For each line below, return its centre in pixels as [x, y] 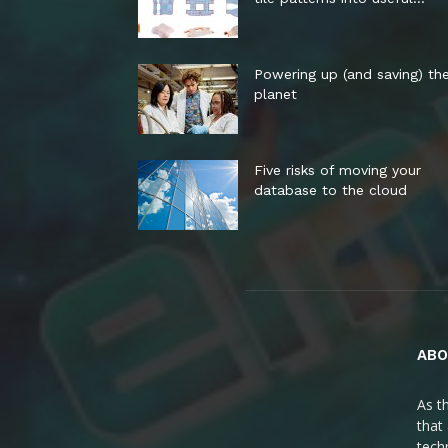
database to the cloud [330, 190]
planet [275, 94]
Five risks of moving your [337, 170]
